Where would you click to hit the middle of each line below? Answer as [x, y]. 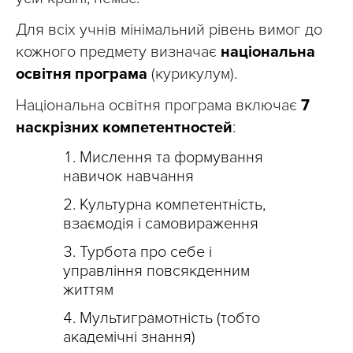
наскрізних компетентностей [124, 128]
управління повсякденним [156, 271]
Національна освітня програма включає [158, 106]
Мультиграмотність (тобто [170, 318]
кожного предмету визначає [118, 52]
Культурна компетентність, [173, 205]
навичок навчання [128, 176]
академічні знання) [129, 337]
